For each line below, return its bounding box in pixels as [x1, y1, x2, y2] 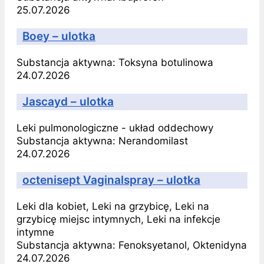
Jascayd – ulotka [22, 94, 114, 108]
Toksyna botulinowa [118, 56, 213, 68]
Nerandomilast [118, 134, 188, 147]
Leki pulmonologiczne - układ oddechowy [16, 121, 213, 134]
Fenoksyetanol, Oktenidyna [118, 239, 247, 251]
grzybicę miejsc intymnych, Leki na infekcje [16, 213, 220, 225]
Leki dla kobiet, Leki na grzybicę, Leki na [16, 200, 209, 212]
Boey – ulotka [22, 29, 95, 43]
